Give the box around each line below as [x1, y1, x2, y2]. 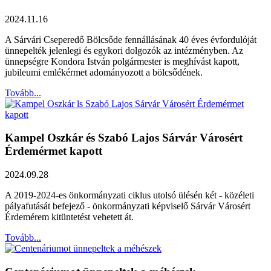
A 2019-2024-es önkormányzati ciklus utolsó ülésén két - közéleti [5, 190, 254, 201]
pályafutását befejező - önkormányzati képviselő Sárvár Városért [5, 201, 250, 212]
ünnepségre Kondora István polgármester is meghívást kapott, [5, 56, 240, 67]
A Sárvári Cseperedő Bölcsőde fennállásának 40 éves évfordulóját [5, 34, 256, 45]
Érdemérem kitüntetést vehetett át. [5, 212, 134, 223]
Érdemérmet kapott [5, 145, 102, 158]
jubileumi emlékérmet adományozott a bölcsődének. [5, 67, 203, 77]
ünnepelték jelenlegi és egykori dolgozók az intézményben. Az [5, 45, 243, 56]
